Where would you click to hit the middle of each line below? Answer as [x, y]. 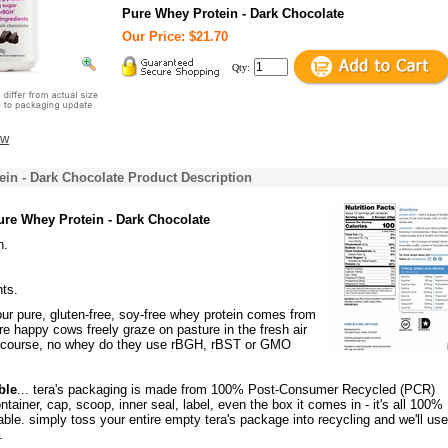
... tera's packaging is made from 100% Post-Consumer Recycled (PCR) [226, 389]
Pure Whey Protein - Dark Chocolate [233, 13]
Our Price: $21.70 [175, 36]
